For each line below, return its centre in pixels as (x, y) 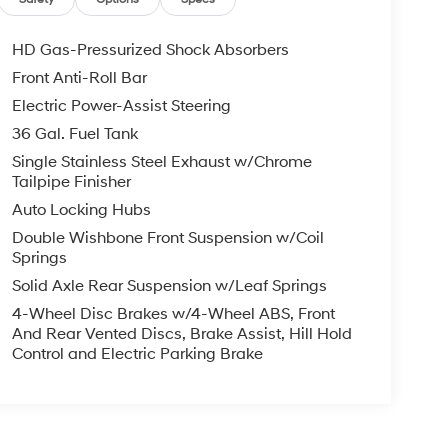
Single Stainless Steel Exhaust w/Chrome (161, 162)
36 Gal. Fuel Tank (74, 134)
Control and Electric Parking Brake (137, 354)
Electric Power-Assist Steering (121, 106)
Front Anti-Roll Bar (79, 78)
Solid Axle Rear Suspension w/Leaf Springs (169, 286)
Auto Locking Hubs (81, 210)
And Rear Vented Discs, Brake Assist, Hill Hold (181, 334)
